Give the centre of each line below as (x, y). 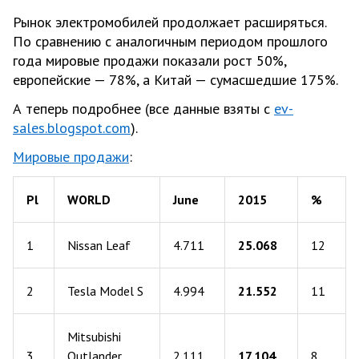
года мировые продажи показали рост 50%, (149, 60)
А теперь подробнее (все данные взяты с (143, 108)
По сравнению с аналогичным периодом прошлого (170, 41)
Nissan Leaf (99, 245)
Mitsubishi (94, 336)
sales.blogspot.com (72, 127)
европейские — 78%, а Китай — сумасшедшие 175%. (175, 79)
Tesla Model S (105, 290)
